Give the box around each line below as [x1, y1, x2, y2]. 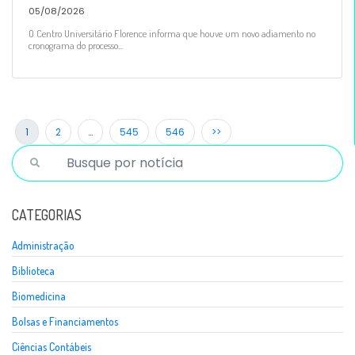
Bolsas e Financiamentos [12, 314, 118, 328]
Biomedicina [12, 288, 66, 303]
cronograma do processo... [29, 39, 123, 52]
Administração [12, 238, 74, 252]
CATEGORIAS [12, 205, 82, 223]
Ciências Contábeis [12, 339, 91, 353]
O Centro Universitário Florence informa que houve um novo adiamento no [29, 27, 315, 40]
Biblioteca [12, 263, 55, 277]
